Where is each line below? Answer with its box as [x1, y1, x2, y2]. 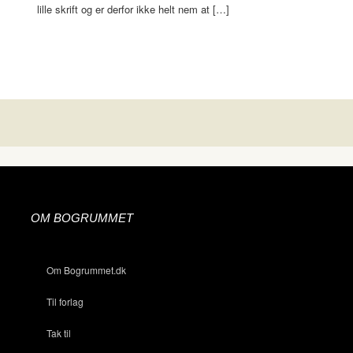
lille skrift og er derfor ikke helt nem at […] [37, 2, 229, 17]
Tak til [46, 326, 71, 340]
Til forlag [46, 295, 84, 309]
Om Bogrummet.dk [46, 263, 126, 277]
